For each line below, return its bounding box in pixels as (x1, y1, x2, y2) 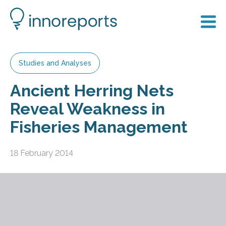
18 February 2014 (10, 148, 73, 158)
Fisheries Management (10, 118, 188, 136)
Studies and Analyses (19, 59, 91, 67)
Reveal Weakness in (10, 99, 165, 118)
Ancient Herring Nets (10, 81, 174, 100)
